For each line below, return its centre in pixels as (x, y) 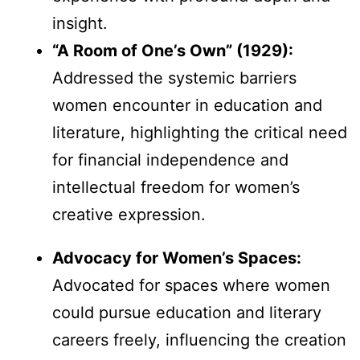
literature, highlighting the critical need (200, 132)
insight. (80, 23)
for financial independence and (170, 160)
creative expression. (129, 214)
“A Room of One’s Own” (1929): (173, 50)
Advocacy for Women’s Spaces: (177, 258)
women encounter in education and (187, 105)
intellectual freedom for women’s (176, 187)
